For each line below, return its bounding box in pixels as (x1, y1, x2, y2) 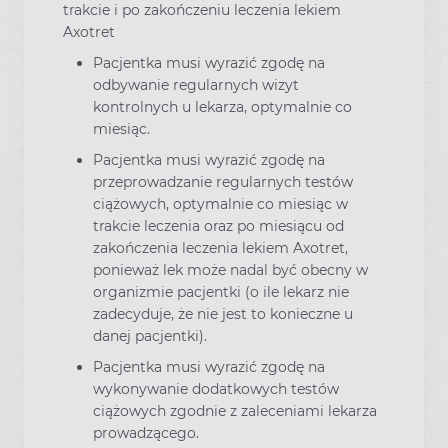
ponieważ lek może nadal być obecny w (93, 261, 368, 280)
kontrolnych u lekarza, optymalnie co (93, 97, 352, 116)
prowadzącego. (93, 424, 199, 443)
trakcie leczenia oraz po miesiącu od (93, 217, 344, 236)
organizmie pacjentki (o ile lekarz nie (93, 283, 349, 302)
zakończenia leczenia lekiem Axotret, (93, 239, 348, 258)
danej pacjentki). (93, 327, 207, 346)
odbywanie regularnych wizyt (93, 75, 299, 94)
